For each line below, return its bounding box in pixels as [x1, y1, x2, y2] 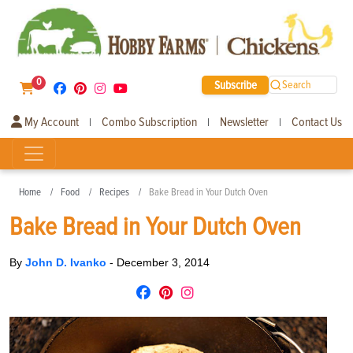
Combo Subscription [102, 113, 197, 130]
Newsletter [220, 113, 269, 130]
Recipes [99, 185, 129, 199]
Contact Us [292, 113, 342, 130]
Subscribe [214, 77, 257, 92]
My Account [22, 113, 79, 130]
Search [282, 78, 312, 92]
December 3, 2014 [117, 255, 210, 269]
